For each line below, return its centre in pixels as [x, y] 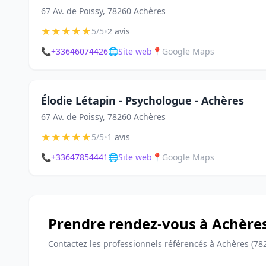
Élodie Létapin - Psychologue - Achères [142, 100]
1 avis [119, 137]
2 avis [119, 31]
